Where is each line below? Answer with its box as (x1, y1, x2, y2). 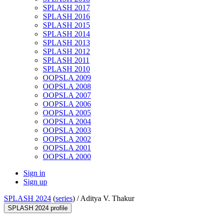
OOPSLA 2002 (43, 135, 91, 144)
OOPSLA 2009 (43, 73, 91, 82)
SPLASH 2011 (43, 56, 90, 65)
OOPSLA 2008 (43, 82, 91, 91)
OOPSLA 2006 (43, 100, 91, 109)
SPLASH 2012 (43, 47, 90, 56)
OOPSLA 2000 (43, 152, 91, 161)
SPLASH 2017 (43, 3, 90, 12)
